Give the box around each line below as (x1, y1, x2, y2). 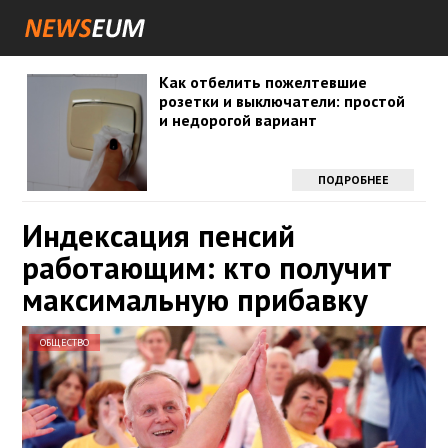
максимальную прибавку (22, 279, 368, 320)
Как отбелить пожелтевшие (158, 72, 367, 92)
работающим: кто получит (22, 247, 392, 288)
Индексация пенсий (22, 215, 295, 256)
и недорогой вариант (158, 110, 317, 130)
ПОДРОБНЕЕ (317, 172, 389, 187)
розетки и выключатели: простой (158, 91, 405, 111)
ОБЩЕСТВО (40, 336, 89, 349)
